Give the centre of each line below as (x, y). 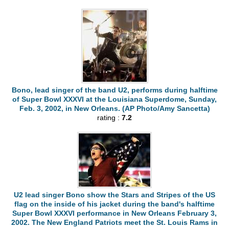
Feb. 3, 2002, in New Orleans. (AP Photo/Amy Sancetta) (114, 108)
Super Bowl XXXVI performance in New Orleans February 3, (114, 213)
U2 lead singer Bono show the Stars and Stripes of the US (114, 194)
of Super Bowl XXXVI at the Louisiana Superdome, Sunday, (114, 99)
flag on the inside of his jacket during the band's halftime (114, 204)
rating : (109, 117)
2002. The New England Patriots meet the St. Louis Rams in (114, 222)
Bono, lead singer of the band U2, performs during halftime (114, 90)
